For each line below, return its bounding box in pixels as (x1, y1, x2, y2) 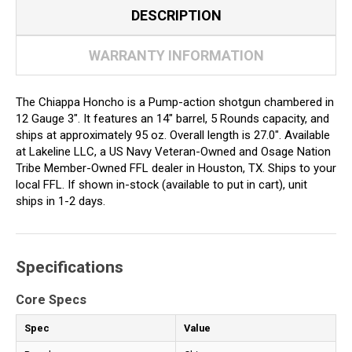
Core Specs (16, 292, 86, 308)
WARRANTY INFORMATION (88, 46, 264, 64)
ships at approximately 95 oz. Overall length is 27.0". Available (16, 127, 330, 142)
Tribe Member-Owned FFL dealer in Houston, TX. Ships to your (16, 160, 336, 175)
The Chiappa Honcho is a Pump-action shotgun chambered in (16, 94, 334, 109)
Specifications (16, 257, 123, 277)
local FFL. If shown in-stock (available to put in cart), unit (16, 177, 307, 192)
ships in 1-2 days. (16, 193, 105, 208)
